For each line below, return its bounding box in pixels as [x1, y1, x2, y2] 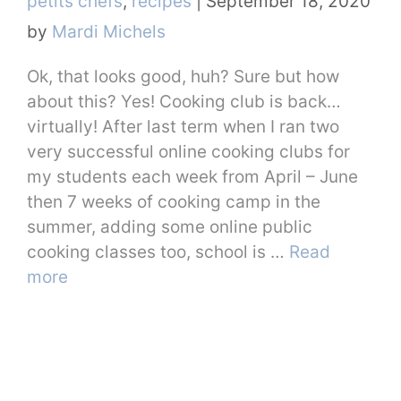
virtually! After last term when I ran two [27, 115, 339, 137]
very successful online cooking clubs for [27, 141, 350, 162]
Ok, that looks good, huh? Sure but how [27, 65, 339, 87]
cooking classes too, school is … [27, 241, 289, 262]
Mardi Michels [52, 21, 166, 42]
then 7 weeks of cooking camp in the [27, 191, 320, 212]
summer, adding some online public [27, 216, 312, 237]
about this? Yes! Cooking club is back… [27, 90, 341, 112]
